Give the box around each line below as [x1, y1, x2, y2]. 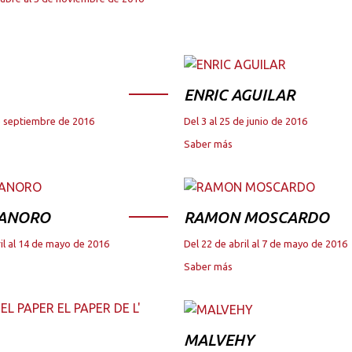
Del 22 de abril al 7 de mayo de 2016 [184, 237, 347, 249]
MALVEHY [184, 330, 254, 349]
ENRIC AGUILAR [184, 86, 295, 104]
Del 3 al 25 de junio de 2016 [184, 115, 307, 127]
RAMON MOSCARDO [184, 207, 329, 226]
